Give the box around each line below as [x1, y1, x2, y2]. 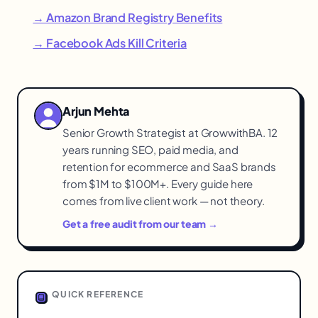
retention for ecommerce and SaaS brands [62, 160, 276, 174]
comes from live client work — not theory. [62, 194, 265, 208]
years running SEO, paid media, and [62, 143, 238, 157]
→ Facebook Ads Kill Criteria [33, 35, 187, 50]
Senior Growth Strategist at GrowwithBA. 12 [62, 126, 278, 140]
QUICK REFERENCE [50, 289, 144, 300]
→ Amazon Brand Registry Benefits [33, 9, 223, 25]
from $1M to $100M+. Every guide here [62, 177, 253, 191]
